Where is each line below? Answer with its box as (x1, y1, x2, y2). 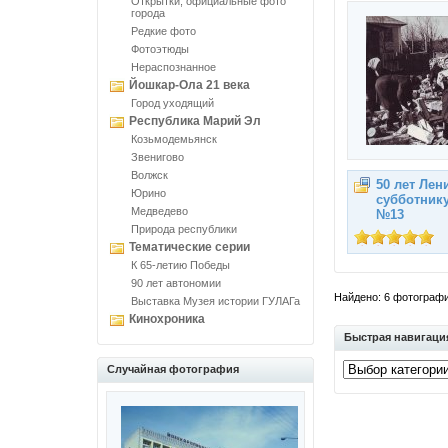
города (131, 7, 165, 19)
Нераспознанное (131, 61, 216, 73)
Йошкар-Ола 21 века (129, 78, 250, 92)
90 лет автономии (131, 277, 221, 289)
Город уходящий (131, 97, 214, 109)
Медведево (131, 205, 188, 217)
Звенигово (131, 151, 184, 163)
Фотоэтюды (131, 43, 189, 55)
